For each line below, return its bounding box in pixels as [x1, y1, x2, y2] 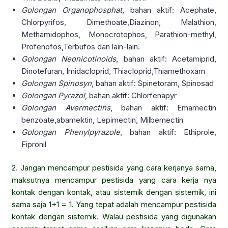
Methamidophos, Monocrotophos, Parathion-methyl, [21, 29, 216, 39]
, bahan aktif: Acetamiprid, [116, 53, 216, 64]
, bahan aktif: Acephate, [122, 5, 216, 15]
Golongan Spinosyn [21, 78, 92, 88]
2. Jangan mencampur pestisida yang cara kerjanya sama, [12, 163, 216, 173]
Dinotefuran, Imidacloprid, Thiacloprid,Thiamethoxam [21, 66, 206, 76]
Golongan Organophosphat [21, 5, 122, 15]
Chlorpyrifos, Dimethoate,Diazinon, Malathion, [21, 17, 216, 27]
